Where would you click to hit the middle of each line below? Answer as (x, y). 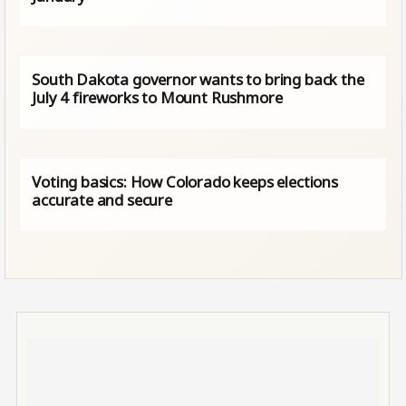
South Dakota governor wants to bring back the (198, 80)
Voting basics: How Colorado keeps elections (185, 182)
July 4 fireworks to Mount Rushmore (157, 98)
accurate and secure (102, 200)
